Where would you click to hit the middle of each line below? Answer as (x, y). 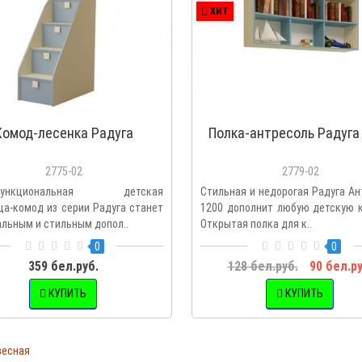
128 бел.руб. (263, 266)
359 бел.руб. (63, 266)
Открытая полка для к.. (256, 223)
